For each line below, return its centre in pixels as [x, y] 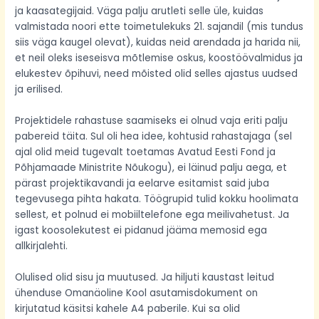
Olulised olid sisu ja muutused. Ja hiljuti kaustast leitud [145, 277]
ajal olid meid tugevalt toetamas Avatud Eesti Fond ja [146, 152]
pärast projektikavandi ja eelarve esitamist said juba [142, 183]
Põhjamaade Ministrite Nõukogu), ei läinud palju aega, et [151, 167]
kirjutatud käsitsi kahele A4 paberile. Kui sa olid [128, 308]
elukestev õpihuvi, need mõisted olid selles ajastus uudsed [157, 73]
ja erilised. [39, 89]
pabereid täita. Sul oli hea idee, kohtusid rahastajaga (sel [154, 136]
